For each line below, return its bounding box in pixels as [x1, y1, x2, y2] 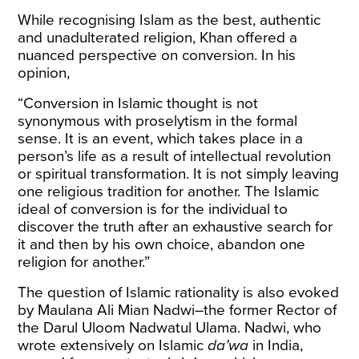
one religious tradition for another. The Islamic [18, 183, 320, 200]
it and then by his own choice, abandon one [18, 236, 306, 253]
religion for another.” [18, 253, 151, 271]
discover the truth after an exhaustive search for [18, 218, 333, 236]
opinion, [18, 64, 71, 82]
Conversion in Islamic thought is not [23, 95, 259, 112]
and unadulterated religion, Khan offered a [18, 29, 298, 46]
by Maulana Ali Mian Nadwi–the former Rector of [18, 301, 337, 319]
